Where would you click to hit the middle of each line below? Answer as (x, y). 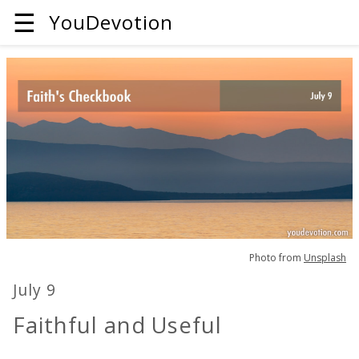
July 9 (34, 290)
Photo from (276, 257)
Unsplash (325, 257)
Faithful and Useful (118, 325)
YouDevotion (111, 22)
